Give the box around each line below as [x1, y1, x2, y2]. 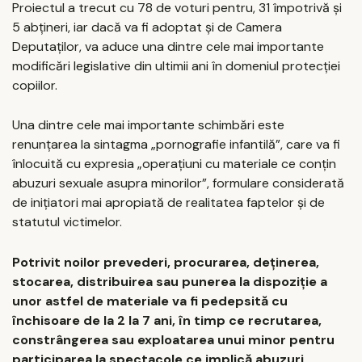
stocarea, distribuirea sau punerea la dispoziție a [12, 272, 327, 290]
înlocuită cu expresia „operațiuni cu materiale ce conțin [12, 155, 336, 173]
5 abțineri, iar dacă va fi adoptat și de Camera [12, 18, 282, 36]
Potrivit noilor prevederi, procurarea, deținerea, [12, 253, 319, 271]
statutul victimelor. [12, 213, 122, 231]
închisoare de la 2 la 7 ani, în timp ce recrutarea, [12, 311, 322, 329]
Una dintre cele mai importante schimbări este [12, 116, 284, 134]
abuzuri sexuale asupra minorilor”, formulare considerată [12, 175, 344, 192]
